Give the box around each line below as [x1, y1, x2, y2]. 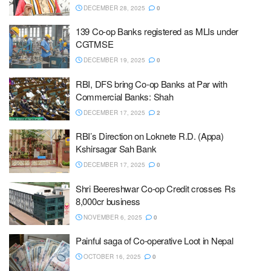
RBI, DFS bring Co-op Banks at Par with [76, 77, 227, 90]
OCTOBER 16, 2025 [82, 252, 141, 261]
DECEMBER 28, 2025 [82, 3, 145, 12]
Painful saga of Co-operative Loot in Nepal [76, 234, 233, 247]
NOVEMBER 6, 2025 [82, 212, 142, 221]
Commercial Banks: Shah [76, 90, 174, 103]
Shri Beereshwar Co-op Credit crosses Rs [76, 181, 236, 195]
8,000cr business [76, 194, 141, 207]
